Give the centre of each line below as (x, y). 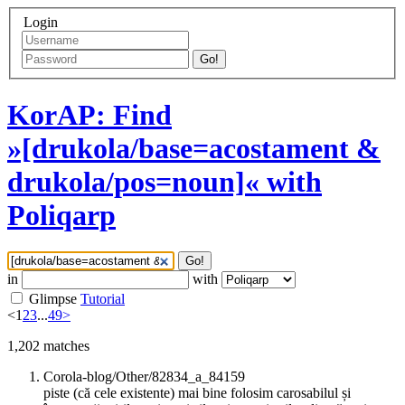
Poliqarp (61, 216)
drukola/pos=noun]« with (165, 182)
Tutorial (103, 299)
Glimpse (53, 299)
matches (65, 346)
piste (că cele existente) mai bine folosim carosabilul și (197, 393)
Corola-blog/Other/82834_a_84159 (144, 377)
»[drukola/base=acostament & (194, 149)
